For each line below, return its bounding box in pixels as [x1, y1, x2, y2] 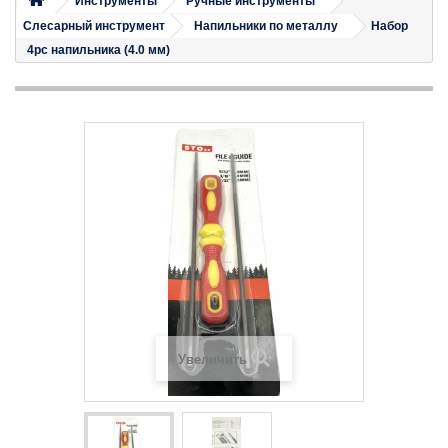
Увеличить [178, 352, 247, 367]
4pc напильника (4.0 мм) [27, 43, 170, 57]
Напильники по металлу [194, 19, 338, 33]
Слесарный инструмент [23, 19, 165, 33]
